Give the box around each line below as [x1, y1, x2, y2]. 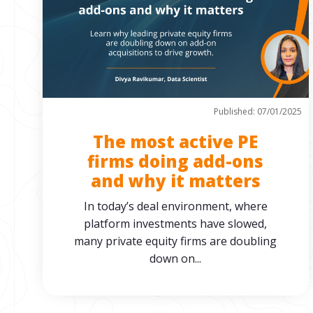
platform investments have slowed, [84, 216, 268, 231]
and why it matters [90, 169, 261, 192]
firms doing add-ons [87, 150, 264, 173]
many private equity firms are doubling [74, 233, 277, 249]
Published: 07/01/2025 [213, 105, 302, 117]
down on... [150, 251, 202, 266]
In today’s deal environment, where [83, 198, 268, 214]
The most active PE [93, 130, 259, 153]
